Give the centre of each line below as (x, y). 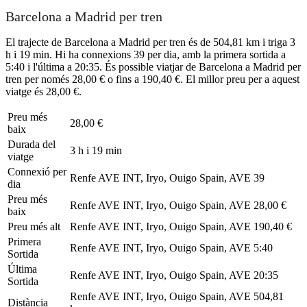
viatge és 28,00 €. (44, 91)
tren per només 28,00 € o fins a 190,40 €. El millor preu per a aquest (152, 79)
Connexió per (37, 171)
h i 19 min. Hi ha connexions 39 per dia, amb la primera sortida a (146, 54)
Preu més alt (34, 226)
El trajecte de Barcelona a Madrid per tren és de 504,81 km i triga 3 (150, 42)
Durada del (32, 144)
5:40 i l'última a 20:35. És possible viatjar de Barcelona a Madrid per (153, 66)
